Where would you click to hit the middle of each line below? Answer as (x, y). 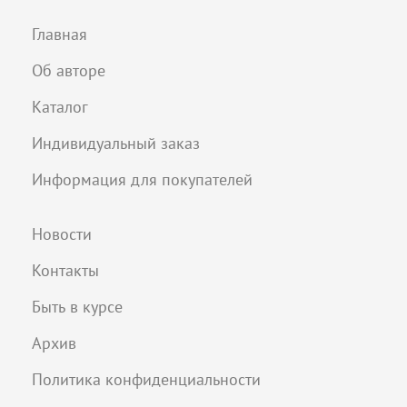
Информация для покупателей (142, 179)
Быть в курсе (77, 306)
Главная (60, 34)
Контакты (65, 270)
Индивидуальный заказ (116, 143)
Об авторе (69, 70)
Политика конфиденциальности (146, 379)
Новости (62, 233)
